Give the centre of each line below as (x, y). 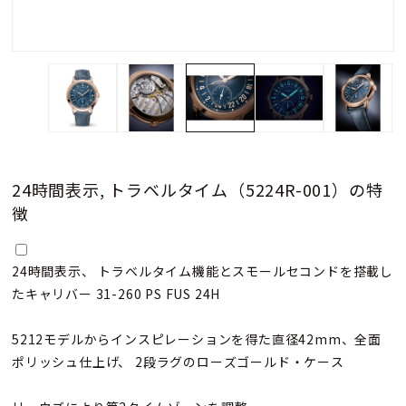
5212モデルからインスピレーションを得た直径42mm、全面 (197, 339)
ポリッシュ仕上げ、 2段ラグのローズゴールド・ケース (178, 362)
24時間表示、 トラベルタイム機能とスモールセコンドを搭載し (203, 271)
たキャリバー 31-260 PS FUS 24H (116, 294)
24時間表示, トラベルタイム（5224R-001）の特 (198, 190)
